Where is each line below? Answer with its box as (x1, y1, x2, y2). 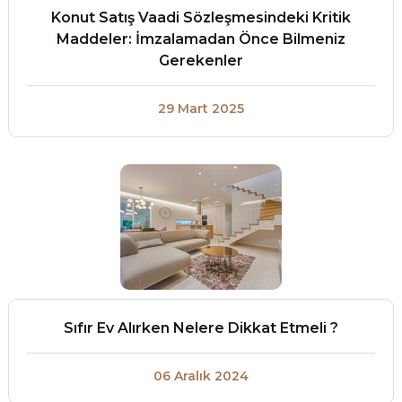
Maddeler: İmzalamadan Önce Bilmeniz (56, 31, 345, 48)
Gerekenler (158, 52, 243, 69)
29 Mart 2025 (157, 100, 244, 117)
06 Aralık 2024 (153, 368, 249, 384)
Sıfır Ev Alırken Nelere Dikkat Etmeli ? (63, 319, 338, 336)
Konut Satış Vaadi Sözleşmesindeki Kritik (50, 9, 351, 26)
